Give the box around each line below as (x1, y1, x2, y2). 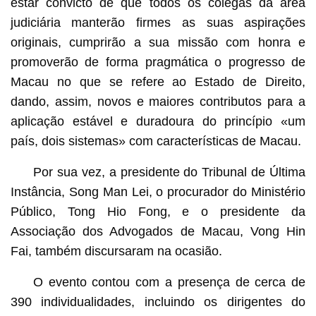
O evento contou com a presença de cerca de (32, 274, 306, 289)
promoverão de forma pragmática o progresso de (10, 54, 306, 69)
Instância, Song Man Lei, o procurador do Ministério (10, 184, 306, 199)
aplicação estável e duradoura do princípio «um (10, 114, 306, 128)
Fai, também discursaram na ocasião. (10, 243, 222, 258)
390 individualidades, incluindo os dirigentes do (10, 294, 306, 309)
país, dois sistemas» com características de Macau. (10, 133, 301, 148)
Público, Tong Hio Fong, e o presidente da (10, 204, 306, 219)
